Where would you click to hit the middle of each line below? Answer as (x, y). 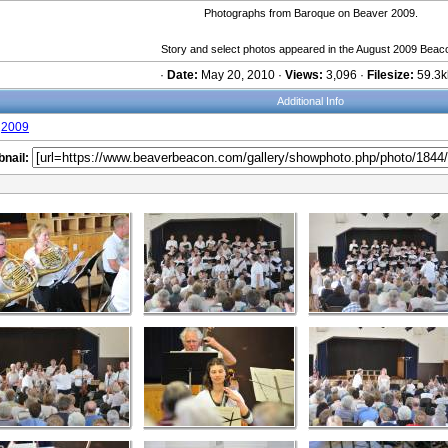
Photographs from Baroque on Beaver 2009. (310, 13)
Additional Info (310, 101)
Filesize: (390, 75)
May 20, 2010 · (241, 75)
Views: (304, 75)
